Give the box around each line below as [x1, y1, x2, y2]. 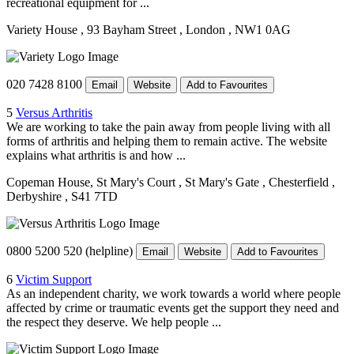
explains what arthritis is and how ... [6, 148, 186, 162]
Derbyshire [6, 189, 62, 203]
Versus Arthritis [16, 105, 92, 119]
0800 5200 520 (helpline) [6, 243, 133, 258]
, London [179, 22, 225, 36]
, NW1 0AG [228, 22, 291, 36]
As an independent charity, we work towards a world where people [6, 286, 341, 300]
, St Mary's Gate [179, 175, 259, 189]
